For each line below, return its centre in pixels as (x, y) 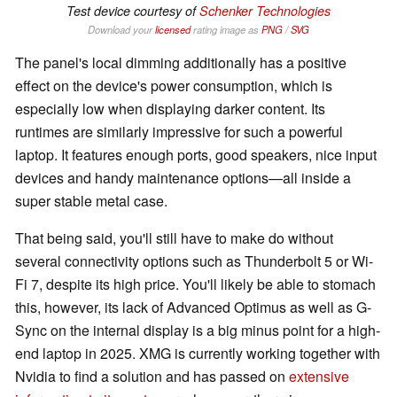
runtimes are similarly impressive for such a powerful (179, 131)
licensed (173, 29)
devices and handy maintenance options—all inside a (183, 177)
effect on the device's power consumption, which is (174, 85)
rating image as (226, 29)
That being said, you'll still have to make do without (174, 237)
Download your (121, 29)
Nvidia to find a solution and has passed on (152, 376)
